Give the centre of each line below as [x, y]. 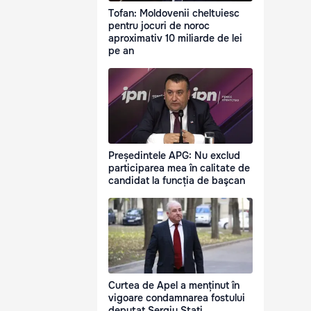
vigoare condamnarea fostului [177, 298]
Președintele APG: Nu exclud [174, 156]
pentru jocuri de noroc [159, 26]
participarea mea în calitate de [179, 168]
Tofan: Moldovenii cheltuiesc [174, 14]
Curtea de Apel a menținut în [174, 286]
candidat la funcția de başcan [177, 181]
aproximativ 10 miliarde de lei [175, 39]
